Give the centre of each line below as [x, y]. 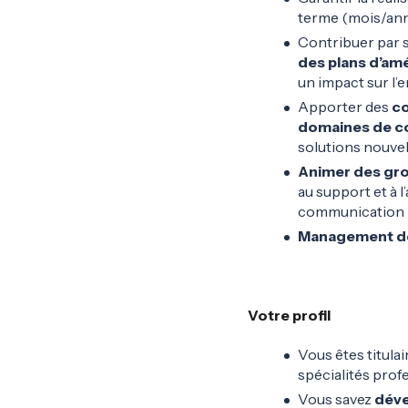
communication [351, 211]
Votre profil [289, 315]
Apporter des [345, 107]
